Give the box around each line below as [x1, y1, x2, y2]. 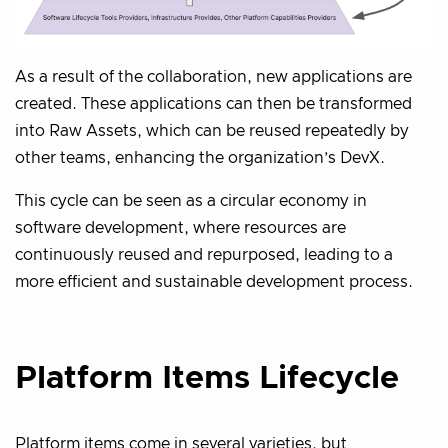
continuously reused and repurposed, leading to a [15, 246, 393, 263]
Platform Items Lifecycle [15, 362, 399, 395]
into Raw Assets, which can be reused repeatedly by [15, 122, 409, 139]
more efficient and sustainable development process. [15, 273, 413, 290]
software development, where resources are [15, 219, 346, 236]
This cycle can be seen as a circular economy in [15, 192, 367, 209]
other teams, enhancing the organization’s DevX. [15, 149, 385, 166]
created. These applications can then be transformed [15, 95, 412, 112]
